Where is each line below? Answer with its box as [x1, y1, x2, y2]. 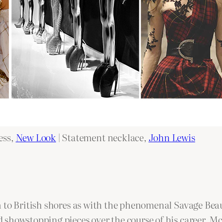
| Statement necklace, [56, 129, 149, 144]
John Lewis [148, 129, 195, 144]
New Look [15, 129, 56, 144]
